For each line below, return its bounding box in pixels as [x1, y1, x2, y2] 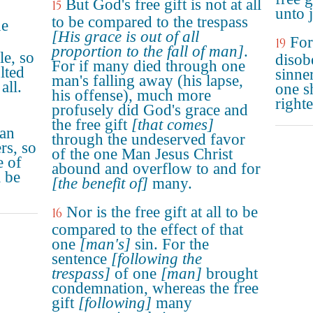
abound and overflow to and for [52, 160, 261, 177]
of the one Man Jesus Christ [52, 145, 233, 163]
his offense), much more [52, 87, 211, 104]
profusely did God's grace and [52, 101, 248, 119]
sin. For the [131, 235, 209, 253]
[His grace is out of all [52, 28, 199, 45]
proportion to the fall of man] [52, 43, 244, 60]
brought [202, 265, 258, 282]
